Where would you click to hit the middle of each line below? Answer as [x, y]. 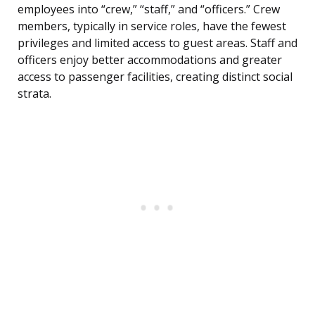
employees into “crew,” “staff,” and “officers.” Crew [149, 9]
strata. [34, 94]
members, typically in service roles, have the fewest [152, 26]
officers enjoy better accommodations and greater [150, 60]
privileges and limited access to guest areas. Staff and [157, 43]
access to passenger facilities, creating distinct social [155, 77]
